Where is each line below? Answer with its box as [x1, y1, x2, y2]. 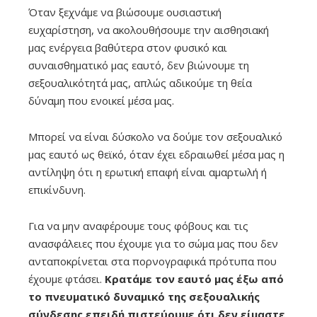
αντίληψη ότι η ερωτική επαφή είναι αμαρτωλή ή [28, 164, 267, 179]
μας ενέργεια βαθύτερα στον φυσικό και [28, 40, 227, 54]
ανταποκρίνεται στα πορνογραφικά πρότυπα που [28, 253, 277, 268]
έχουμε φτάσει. [28, 271, 105, 286]
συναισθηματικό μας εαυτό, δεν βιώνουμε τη [28, 57, 249, 72]
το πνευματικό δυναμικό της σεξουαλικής [28, 289, 260, 304]
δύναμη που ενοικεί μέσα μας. [28, 93, 174, 108]
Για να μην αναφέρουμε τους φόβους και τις [28, 218, 248, 233]
